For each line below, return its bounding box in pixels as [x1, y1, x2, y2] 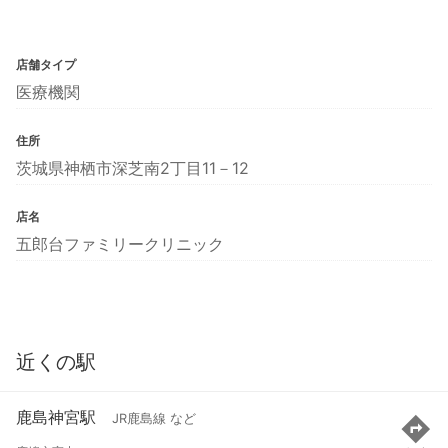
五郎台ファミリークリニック [16, 233, 224, 254]
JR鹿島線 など [112, 411, 196, 427]
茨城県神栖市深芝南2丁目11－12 [16, 157, 249, 178]
